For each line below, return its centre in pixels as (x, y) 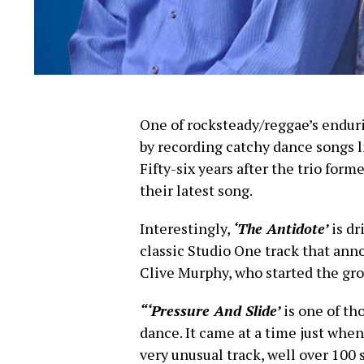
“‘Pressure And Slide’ (210, 311)
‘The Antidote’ (282, 229)
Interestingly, (186, 229)
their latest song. (196, 191)
